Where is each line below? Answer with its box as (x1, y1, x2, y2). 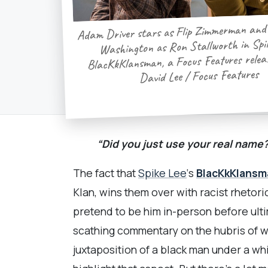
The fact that (73, 166, 138, 181)
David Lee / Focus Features (139, 65, 260, 86)
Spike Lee (138, 166, 187, 181)
